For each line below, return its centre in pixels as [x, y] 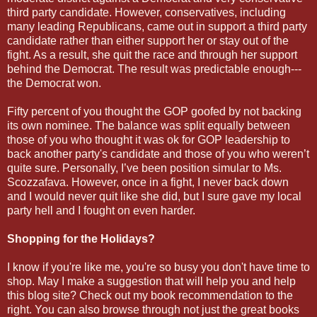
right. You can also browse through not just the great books [153, 309]
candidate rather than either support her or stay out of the [148, 40]
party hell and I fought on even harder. [101, 210]
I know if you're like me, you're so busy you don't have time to [158, 267]
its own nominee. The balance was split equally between [149, 125]
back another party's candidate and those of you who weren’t [158, 154]
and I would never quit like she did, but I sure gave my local [154, 196]
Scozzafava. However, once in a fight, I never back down [148, 182]
